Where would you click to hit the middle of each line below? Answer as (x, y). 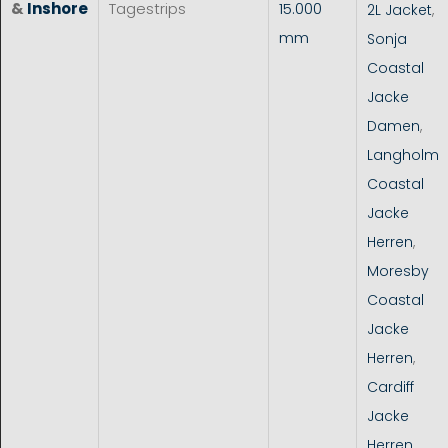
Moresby (398, 270)
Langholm (403, 154)
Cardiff (390, 386)
